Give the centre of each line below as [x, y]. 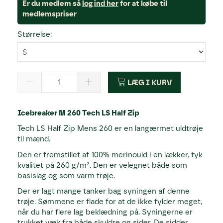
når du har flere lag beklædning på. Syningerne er [105, 212]
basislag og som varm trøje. [66, 175]
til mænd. [34, 139]
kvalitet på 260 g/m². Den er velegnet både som [102, 165]
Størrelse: [35, 35]
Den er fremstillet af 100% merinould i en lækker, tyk [110, 155]
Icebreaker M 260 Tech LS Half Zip [78, 113]
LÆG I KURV [150, 82]
